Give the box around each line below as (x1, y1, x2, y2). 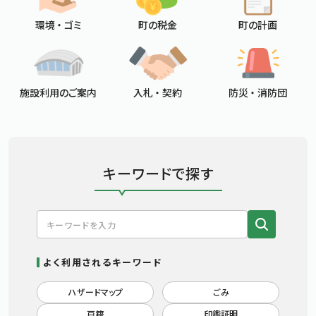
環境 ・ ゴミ (35, 17, 82, 32)
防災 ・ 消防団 (228, 85, 287, 100)
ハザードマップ (68, 286, 123, 298)
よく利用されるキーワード (43, 255, 162, 269)
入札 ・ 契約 (133, 85, 183, 100)
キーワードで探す (102, 163, 214, 184)
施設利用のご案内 (20, 85, 97, 100)
